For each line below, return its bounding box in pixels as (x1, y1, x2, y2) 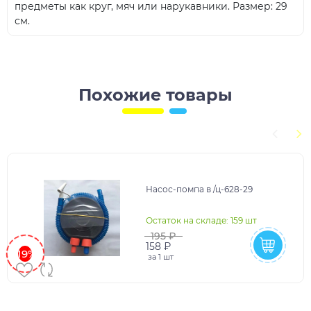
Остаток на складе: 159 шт (145, 215, 257, 226)
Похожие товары (78, 85, 233, 106)
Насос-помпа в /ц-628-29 (145, 184, 253, 195)
